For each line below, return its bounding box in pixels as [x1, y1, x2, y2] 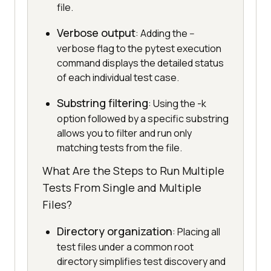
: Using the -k [148, 97, 206, 111]
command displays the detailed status [57, 56, 224, 70]
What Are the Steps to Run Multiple [42, 163, 224, 178]
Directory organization [57, 224, 172, 239]
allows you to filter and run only [57, 126, 192, 140]
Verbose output [57, 25, 135, 41]
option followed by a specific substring [57, 112, 229, 126]
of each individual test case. [57, 71, 179, 85]
